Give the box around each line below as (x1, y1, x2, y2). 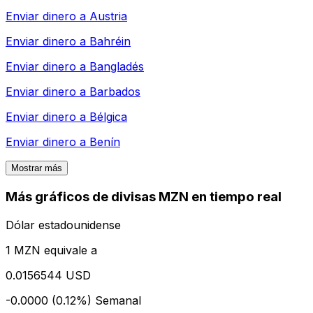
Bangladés (89, 59, 144, 74)
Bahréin (89, 34, 131, 49)
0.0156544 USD (6, 268, 91, 282)
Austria (89, 9, 127, 24)
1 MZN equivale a (6, 242, 97, 257)
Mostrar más (11, 163, 62, 174)
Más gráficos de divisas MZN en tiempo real (6, 189, 282, 205)
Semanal (95, 293, 141, 307)
